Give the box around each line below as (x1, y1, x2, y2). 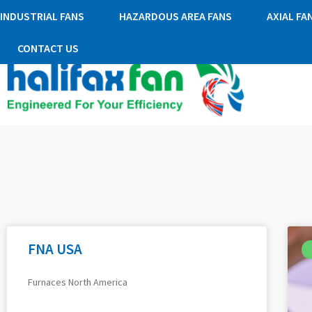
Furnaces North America (28, 276, 127, 289)
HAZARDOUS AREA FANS (119, 9, 232, 23)
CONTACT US (17, 41, 79, 55)
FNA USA (28, 240, 82, 259)
